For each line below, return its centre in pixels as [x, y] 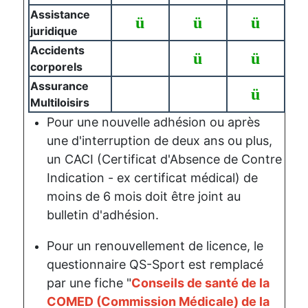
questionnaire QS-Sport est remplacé [155, 264]
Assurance [59, 86]
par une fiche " [89, 283]
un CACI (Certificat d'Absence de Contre [164, 159]
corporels [56, 66]
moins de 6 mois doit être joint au [143, 196]
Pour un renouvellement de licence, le [155, 245]
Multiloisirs [59, 102]
